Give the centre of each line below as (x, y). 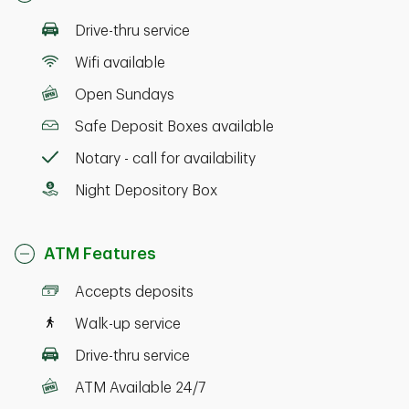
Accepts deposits (134, 292)
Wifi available (120, 63)
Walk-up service (128, 324)
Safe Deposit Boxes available (174, 127)
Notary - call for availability (165, 159)
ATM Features (100, 254)
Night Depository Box (146, 191)
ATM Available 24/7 (140, 388)
